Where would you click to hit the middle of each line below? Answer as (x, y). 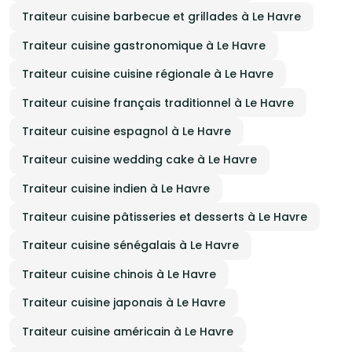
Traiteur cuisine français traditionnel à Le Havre (158, 103)
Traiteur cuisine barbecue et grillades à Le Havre (161, 17)
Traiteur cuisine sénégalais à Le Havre (130, 246)
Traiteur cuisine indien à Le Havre (116, 188)
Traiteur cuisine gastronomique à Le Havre (144, 45)
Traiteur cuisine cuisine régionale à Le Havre (148, 74)
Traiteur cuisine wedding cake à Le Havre (139, 160)
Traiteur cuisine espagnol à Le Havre (126, 131)
